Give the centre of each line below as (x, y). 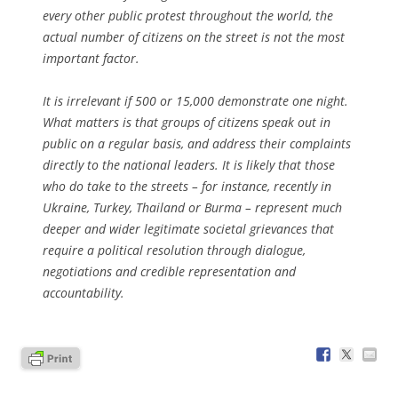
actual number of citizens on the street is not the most (194, 36)
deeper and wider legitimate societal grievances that (188, 228)
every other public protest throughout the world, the (188, 15)
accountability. (84, 292)
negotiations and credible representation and (169, 271)
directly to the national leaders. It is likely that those (189, 164)
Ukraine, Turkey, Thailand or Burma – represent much (192, 207)
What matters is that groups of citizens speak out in (187, 122)
